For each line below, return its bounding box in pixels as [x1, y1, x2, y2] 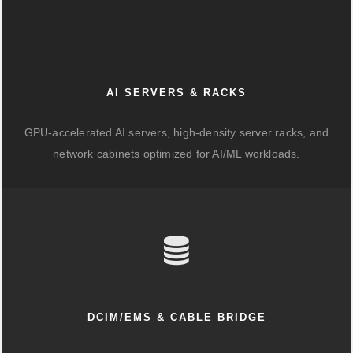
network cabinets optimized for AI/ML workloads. [53, 147, 300, 161]
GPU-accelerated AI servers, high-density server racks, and [24, 126, 329, 139]
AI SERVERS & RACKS [106, 87, 247, 99]
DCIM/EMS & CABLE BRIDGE [87, 311, 266, 324]
